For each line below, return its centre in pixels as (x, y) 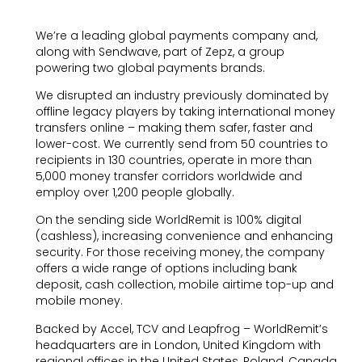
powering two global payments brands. (150, 67)
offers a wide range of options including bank (166, 269)
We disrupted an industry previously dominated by (182, 96)
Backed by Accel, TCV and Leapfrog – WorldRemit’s (181, 328)
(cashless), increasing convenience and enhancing (184, 236)
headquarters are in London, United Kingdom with (178, 345)
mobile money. (79, 301)
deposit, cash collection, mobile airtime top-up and (184, 285)
